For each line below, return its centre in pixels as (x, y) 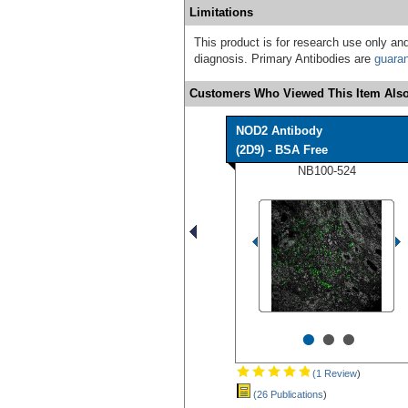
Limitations (221, 12)
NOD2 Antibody (279, 130)
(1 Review (333, 373)
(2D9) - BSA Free (282, 149)
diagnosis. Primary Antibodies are (284, 58)
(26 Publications (287, 394)
